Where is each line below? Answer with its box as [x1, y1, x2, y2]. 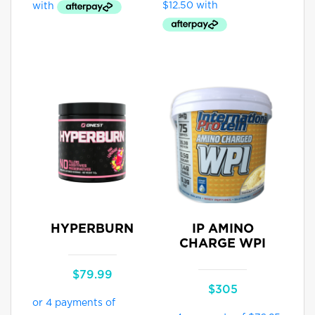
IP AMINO [191, 223, 254, 236]
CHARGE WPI [179, 238, 266, 251]
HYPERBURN [51, 223, 134, 236]
